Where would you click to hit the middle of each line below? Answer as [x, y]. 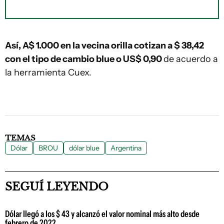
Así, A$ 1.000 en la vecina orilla [69, 45]
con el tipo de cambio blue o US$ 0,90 [84, 59]
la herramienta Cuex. [48, 72]
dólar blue [84, 148]
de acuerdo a [191, 59]
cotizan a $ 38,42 [169, 45]
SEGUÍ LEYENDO [57, 187]
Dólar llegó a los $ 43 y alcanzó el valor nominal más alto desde [102, 214]
